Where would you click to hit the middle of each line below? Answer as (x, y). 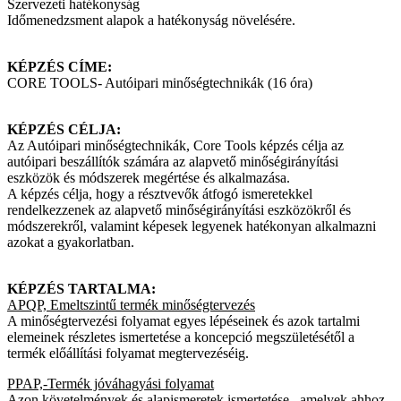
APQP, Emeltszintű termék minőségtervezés (131, 305)
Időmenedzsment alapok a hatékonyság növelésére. (151, 21)
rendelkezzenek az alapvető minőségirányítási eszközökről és (179, 210)
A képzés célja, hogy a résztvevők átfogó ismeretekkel (160, 194)
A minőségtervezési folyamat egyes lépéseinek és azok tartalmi (183, 321)
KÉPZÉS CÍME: (60, 67)
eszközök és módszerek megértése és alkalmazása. (149, 178)
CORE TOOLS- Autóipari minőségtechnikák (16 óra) (160, 83)
